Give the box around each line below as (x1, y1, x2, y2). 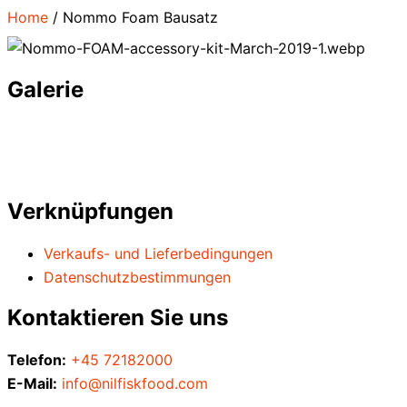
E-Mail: (7, 374, 57, 393)
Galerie (7, 75, 84, 103)
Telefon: (7, 351, 66, 370)
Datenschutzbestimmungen (44, 267, 231, 286)
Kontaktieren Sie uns (7, 304, 228, 332)
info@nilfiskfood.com (62, 374, 208, 393)
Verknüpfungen (7, 197, 174, 224)
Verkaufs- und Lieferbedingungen (44, 243, 273, 263)
